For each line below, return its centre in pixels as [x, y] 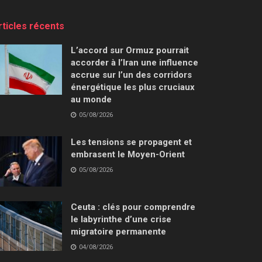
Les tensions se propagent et [131, 142]
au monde [91, 99]
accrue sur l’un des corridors [131, 75]
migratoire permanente [118, 231]
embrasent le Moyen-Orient [128, 154]
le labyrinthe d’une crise [121, 219]
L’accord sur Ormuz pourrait [130, 50]
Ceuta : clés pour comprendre [133, 207]
